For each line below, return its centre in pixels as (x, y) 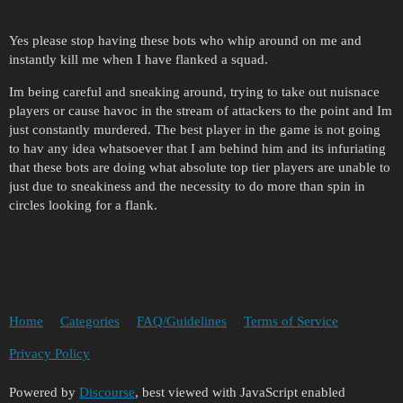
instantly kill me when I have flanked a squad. (139, 60)
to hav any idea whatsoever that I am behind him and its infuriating (197, 149)
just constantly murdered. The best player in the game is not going (195, 130)
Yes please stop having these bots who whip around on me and (185, 41)
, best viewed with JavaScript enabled (240, 393)
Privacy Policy (49, 353)
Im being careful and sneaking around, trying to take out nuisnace (194, 92)
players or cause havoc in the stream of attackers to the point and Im (201, 111)
